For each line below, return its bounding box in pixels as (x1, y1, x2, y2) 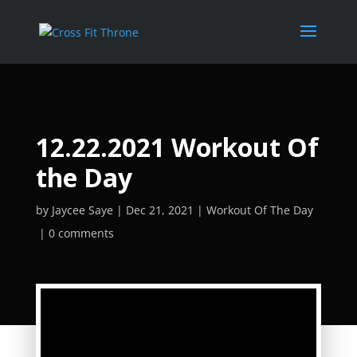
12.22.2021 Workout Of (35, 130, 319, 164)
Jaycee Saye (51, 202, 113, 218)
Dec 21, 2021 (125, 202, 194, 218)
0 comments (48, 226, 114, 241)
